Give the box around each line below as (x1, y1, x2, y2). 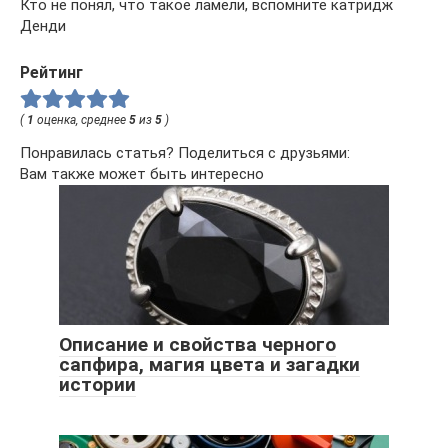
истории (59, 372, 136, 396)
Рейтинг (20, 62, 83, 82)
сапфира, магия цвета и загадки (59, 352, 360, 376)
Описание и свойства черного (59, 332, 336, 356)
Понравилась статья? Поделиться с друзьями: (20, 143, 350, 162)
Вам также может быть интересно (20, 164, 264, 183)
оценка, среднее (34, 112, 129, 127)
